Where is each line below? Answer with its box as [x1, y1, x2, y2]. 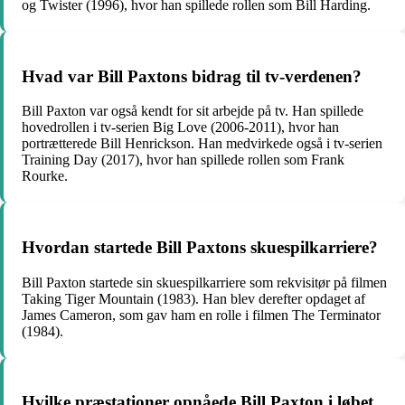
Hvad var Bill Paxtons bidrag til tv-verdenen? [22, 66, 362, 86]
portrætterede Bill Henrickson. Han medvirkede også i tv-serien [22, 136, 382, 152]
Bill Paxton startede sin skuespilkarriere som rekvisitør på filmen [22, 274, 387, 290]
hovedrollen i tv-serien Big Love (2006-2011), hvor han [22, 119, 339, 136]
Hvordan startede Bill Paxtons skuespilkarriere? [22, 237, 378, 257]
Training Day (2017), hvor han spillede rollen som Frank [22, 152, 344, 168]
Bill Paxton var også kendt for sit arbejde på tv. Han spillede [22, 103, 363, 119]
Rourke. [22, 168, 68, 184]
